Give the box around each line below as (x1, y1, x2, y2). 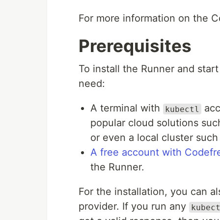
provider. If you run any (79, 200, 189, 213)
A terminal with (90, 102, 163, 114)
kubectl (165, 104, 199, 114)
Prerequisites (79, 35, 192, 56)
